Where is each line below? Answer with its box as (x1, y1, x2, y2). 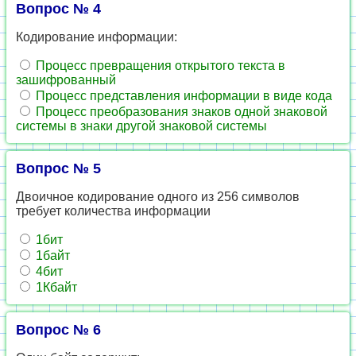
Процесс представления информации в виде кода (33, 89, 332, 103)
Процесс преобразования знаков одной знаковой (33, 105, 327, 118)
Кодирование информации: (16, 30, 177, 44)
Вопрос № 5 (16, 161, 101, 176)
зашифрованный (16, 73, 116, 87)
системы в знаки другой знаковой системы (16, 119, 267, 133)
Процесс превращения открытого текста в (33, 59, 285, 72)
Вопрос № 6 (16, 322, 101, 338)
